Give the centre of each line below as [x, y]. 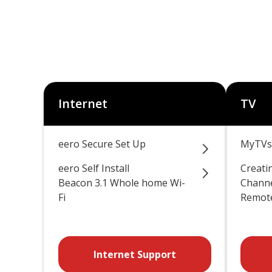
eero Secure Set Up [102, 144]
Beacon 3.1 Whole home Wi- [122, 183]
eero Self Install [94, 168]
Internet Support [135, 254]
